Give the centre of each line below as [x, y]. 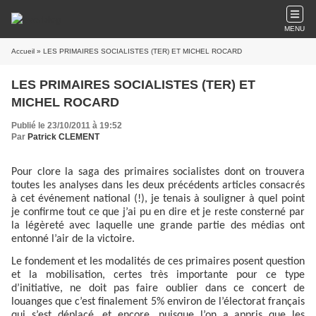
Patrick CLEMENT [63, 137]
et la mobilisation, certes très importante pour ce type [158, 275]
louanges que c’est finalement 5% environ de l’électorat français [158, 302]
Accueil [23, 51]
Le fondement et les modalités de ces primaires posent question [158, 262]
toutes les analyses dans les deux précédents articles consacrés [158, 186]
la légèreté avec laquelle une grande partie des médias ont [158, 226]
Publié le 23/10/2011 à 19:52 [67, 126]
